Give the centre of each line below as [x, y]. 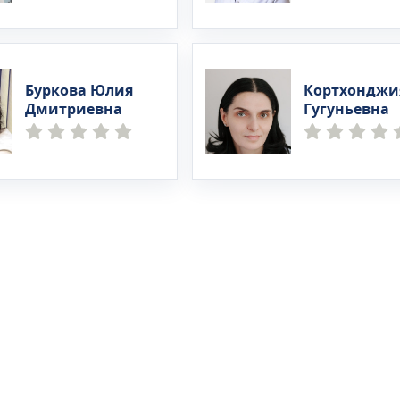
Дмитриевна [74, 110]
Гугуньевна [346, 110]
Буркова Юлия [79, 91]
